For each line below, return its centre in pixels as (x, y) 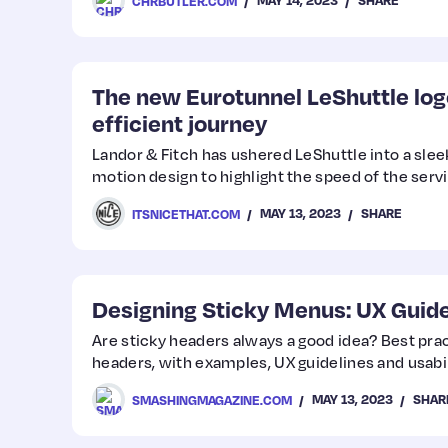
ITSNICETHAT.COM (186, 213)
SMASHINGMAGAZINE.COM (212, 399)
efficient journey (179, 122)
